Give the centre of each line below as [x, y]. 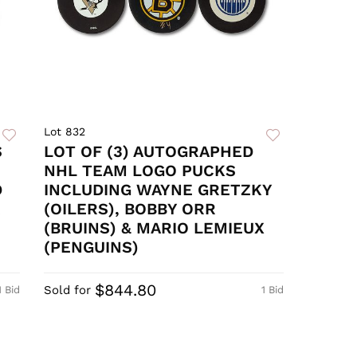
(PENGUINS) [92, 247]
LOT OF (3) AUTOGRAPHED [149, 152]
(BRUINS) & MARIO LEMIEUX [155, 228]
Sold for [68, 290]
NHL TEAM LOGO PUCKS [140, 171]
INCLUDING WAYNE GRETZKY [158, 190]
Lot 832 [65, 132]
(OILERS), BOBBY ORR [130, 209]
